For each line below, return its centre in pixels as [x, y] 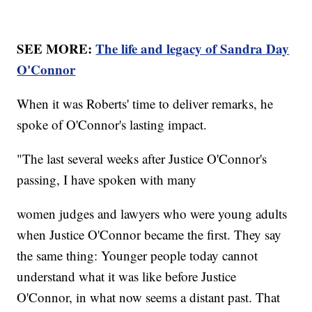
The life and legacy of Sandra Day [193, 48]
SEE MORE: [56, 48]
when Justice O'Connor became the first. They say [149, 234]
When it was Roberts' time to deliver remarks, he [145, 103]
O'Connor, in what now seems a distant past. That [149, 297]
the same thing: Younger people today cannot [138, 255]
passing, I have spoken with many [111, 179]
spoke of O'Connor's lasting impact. [112, 124]
